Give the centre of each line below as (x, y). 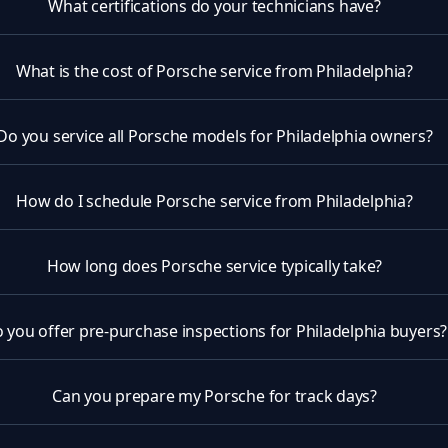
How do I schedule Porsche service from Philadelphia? (214, 201)
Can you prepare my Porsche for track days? (214, 396)
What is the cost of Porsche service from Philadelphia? (214, 71)
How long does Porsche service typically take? (214, 266)
